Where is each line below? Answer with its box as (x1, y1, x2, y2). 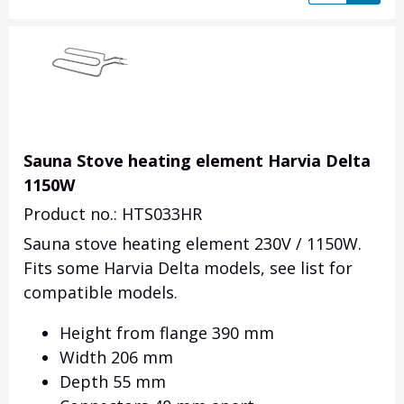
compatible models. (23, 281, 178, 304)
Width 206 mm (60, 346, 173, 369)
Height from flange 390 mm (60, 322, 274, 344)
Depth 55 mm (60, 371, 166, 393)
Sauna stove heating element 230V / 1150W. (23, 233, 362, 255)
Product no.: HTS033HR (23, 203, 202, 225)
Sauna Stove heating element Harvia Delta (23, 150, 371, 172)
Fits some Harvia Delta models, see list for (23, 257, 353, 280)
